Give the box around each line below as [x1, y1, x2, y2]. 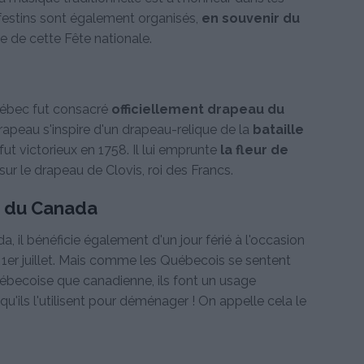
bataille [253, 121, 304, 137]
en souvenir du [201, 11, 300, 27]
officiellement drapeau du [111, 101, 284, 117]
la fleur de [220, 141, 288, 158]
